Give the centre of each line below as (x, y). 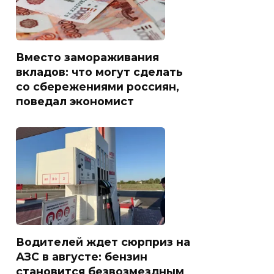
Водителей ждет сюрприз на (103, 242)
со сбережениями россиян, (98, 86)
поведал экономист (75, 101)
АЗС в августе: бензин (82, 256)
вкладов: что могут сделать (99, 72)
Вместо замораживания (87, 57)
